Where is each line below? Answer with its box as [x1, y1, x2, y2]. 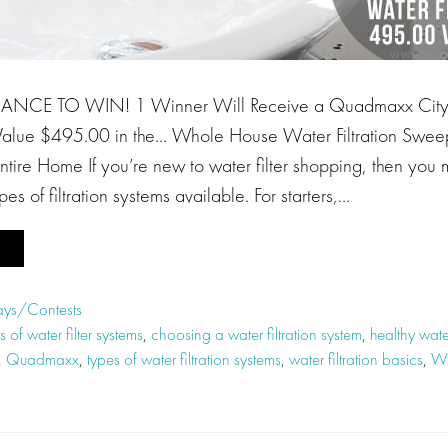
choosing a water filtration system [151, 323, 362, 345]
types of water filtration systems [87, 348, 281, 370]
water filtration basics [289, 348, 423, 370]
